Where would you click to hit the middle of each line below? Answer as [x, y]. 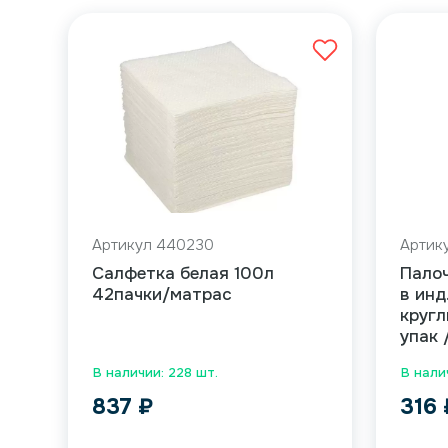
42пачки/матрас [162, 294]
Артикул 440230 [153, 245]
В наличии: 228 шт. [156, 372]
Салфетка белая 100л [183, 273]
